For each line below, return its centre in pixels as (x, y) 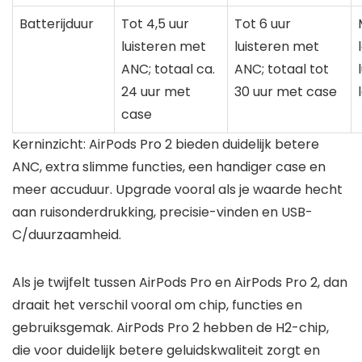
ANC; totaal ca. (168, 69)
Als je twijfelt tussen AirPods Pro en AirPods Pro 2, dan (180, 282)
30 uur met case (286, 91)
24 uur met (156, 91)
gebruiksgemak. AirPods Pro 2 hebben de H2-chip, (170, 327)
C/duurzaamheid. (67, 234)
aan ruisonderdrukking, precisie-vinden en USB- (162, 212)
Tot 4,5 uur (155, 23)
